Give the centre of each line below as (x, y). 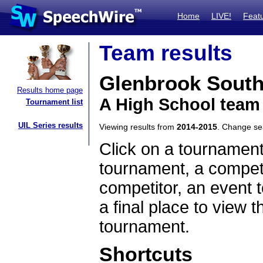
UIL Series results (50, 125)
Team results (166, 53)
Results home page (50, 90)
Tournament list (54, 102)
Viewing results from (138, 127)
